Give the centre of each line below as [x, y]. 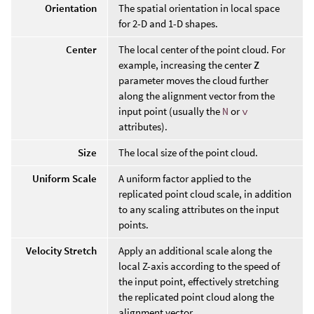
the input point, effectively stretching [199, 281]
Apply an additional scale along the [195, 250]
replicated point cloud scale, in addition [205, 193]
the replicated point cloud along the [196, 296]
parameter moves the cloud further [193, 80]
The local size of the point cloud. [188, 152]
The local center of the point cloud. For [202, 49]
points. [134, 224]
